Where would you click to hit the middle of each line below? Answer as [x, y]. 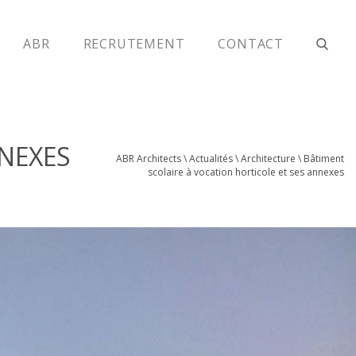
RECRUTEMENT [134, 43]
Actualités [211, 159]
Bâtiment [324, 159]
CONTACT [251, 43]
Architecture [268, 159]
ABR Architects [149, 159]
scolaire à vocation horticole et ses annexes [246, 172]
